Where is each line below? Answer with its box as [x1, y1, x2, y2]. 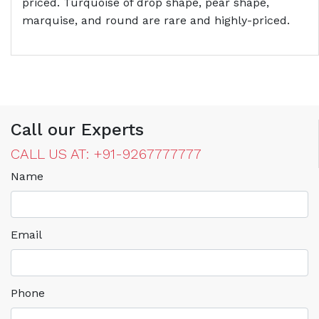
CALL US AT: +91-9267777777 [11, 145, 202, 163]
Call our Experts [11, 120, 144, 140]
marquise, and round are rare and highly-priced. [22, 14, 290, 28]
